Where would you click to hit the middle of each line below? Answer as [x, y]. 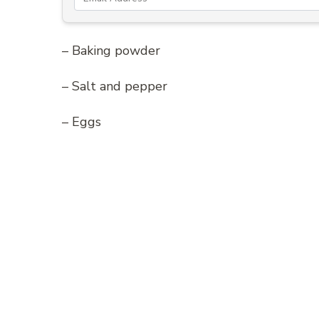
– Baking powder [111, 51]
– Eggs [82, 122]
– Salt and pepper [115, 87]
